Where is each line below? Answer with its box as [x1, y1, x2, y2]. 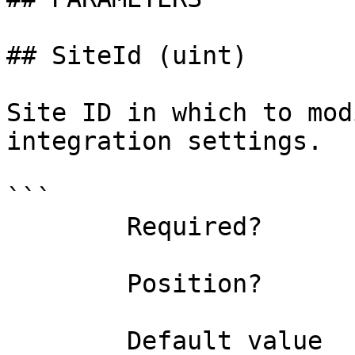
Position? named [6, 269, 127, 298]
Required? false [6, 212, 127, 241]
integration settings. [6, 127, 323, 155]
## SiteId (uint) [6, 41, 247, 70]
